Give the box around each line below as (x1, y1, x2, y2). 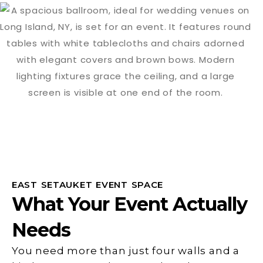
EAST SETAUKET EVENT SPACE (12, 179, 164, 191)
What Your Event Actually (12, 193, 247, 216)
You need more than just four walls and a (12, 245, 240, 257)
